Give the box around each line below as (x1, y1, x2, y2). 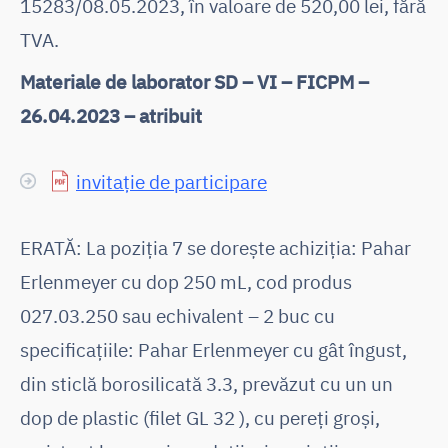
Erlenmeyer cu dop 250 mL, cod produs (20, 268, 352, 294)
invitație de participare (76, 168, 267, 194)
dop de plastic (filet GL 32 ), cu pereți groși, (20, 404, 380, 430)
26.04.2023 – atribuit (20, 102, 202, 128)
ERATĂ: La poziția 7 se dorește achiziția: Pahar (20, 234, 411, 260)
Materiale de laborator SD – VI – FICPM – (20, 68, 369, 94)
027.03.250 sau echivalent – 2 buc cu (20, 302, 335, 328)
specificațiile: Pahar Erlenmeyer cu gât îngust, (20, 336, 407, 362)
